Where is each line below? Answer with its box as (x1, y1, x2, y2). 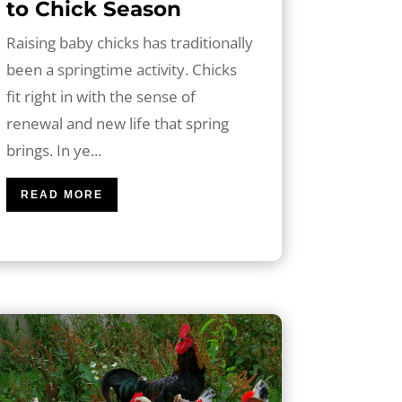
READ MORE (20, 188, 103, 201)
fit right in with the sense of (5, 85, 196, 107)
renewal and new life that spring (5, 112, 229, 134)
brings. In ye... (5, 139, 101, 161)
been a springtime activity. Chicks (5, 58, 237, 80)
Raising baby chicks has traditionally (5, 31, 253, 53)
